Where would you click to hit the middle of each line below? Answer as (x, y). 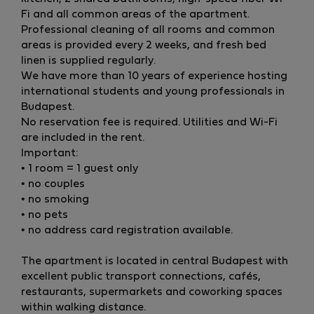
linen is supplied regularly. (88, 61)
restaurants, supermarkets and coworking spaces (152, 292)
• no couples (53, 184)
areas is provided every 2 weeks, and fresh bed (144, 45)
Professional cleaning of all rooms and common (148, 30)
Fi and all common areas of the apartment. (135, 14)
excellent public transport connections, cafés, (141, 277)
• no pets (45, 215)
